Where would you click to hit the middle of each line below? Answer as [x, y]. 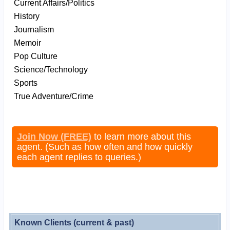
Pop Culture [35, 56]
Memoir [27, 43]
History [26, 16]
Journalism [34, 29]
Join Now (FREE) [54, 136]
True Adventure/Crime [53, 96]
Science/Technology [51, 69]
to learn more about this [141, 136]
